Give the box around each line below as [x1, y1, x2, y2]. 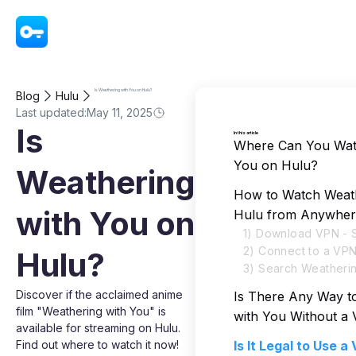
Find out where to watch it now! [16, 338, 179, 351]
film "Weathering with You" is [16, 304, 166, 318]
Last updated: [16, 106, 87, 119]
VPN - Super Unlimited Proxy [48, 25, 191, 37]
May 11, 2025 [87, 106, 153, 119]
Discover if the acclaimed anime [16, 288, 183, 301]
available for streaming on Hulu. [16, 321, 180, 335]
